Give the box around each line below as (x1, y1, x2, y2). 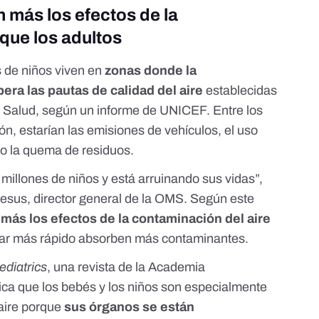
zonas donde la (102, 63, 197, 78)
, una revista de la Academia (47, 260, 206, 275)
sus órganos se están (61, 300, 195, 315)
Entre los (213, 103, 263, 118)
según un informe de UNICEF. (42, 103, 214, 118)
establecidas (203, 83, 278, 98)
